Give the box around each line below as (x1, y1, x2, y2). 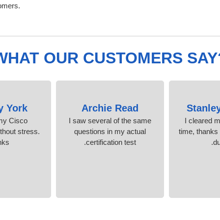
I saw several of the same (69, 116, 151, 125)
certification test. (86, 137, 136, 146)
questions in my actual (74, 127, 146, 136)
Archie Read (82, 102, 138, 113)
